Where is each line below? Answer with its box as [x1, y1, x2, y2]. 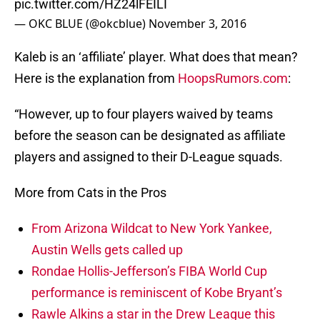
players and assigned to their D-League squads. [14, 149, 283, 165]
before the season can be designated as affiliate [14, 128, 286, 144]
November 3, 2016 [149, 16, 246, 32]
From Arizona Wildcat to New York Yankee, [31, 221, 272, 236]
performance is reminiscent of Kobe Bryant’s [31, 285, 282, 301]
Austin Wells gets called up [31, 242, 183, 258]
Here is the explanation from [14, 71, 178, 86]
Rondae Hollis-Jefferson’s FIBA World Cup [31, 264, 267, 279]
